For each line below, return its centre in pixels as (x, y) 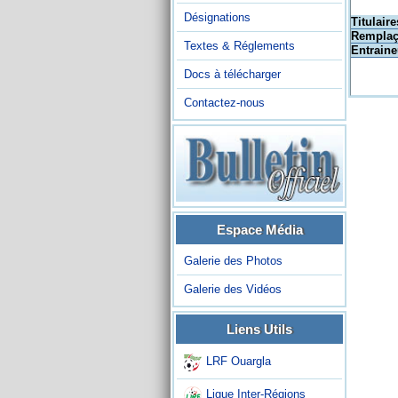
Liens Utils (259, 329)
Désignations (217, 17)
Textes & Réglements (239, 46)
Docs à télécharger (232, 74)
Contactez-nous (224, 103)
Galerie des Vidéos (233, 289)
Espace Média (259, 229)
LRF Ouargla (239, 362)
